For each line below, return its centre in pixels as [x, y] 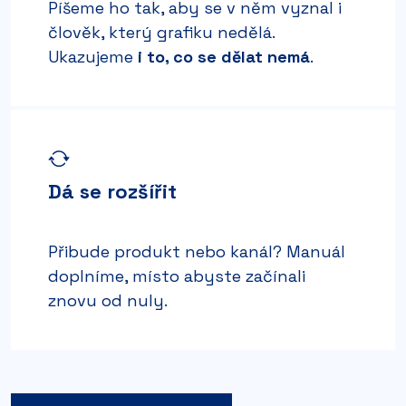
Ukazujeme [93, 56]
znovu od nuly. [108, 300]
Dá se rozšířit [112, 191]
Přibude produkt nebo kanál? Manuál [197, 251]
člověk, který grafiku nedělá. [161, 32]
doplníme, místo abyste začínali [177, 275]
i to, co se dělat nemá [224, 56]
